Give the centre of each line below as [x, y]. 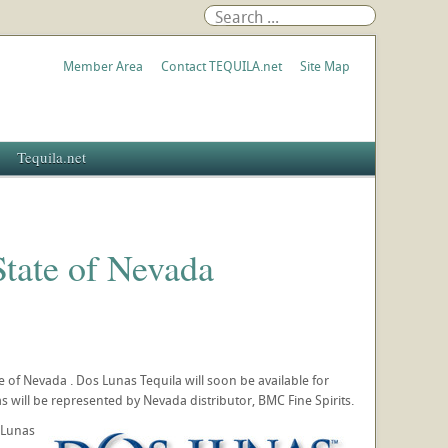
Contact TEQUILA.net [221, 66]
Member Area [103, 66]
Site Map [325, 66]
